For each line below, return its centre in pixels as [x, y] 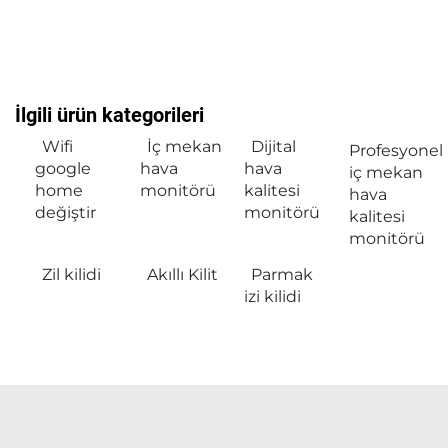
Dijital [273, 146]
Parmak [282, 274]
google [63, 168]
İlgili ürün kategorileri [109, 115]
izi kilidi [272, 296]
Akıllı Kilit [182, 274]
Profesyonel [395, 150]
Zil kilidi [71, 274]
